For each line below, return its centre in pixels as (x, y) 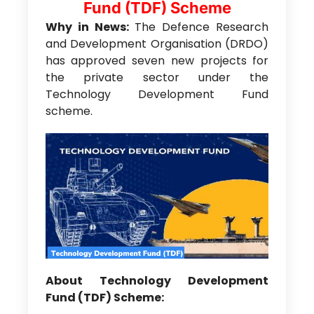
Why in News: (87, 27)
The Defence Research (199, 27)
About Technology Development (157, 280)
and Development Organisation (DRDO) (157, 43)
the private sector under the (157, 77)
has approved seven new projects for (157, 60)
